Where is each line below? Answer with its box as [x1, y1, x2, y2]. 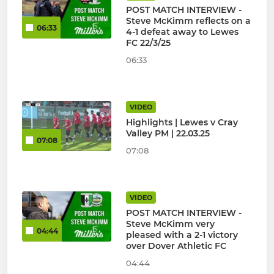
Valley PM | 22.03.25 [125, 128, 210, 139]
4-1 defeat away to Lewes [125, 26, 239, 38]
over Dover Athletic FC [125, 240, 226, 252]
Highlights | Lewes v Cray [125, 117, 238, 128]
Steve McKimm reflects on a [125, 15, 251, 27]
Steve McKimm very [125, 218, 215, 230]
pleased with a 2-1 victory [125, 229, 238, 241]
